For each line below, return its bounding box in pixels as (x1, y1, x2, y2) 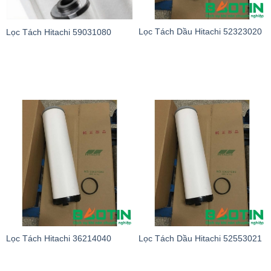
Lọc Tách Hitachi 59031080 (6, 27, 111, 37)
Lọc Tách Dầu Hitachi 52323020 (139, 27, 262, 37)
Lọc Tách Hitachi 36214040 (6, 234, 111, 243)
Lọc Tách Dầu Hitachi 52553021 (139, 234, 262, 243)
